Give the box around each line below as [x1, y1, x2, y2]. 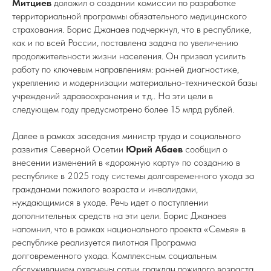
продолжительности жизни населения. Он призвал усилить [12, 50, 246, 62]
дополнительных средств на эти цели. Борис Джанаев [12, 210, 226, 221]
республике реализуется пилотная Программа [12, 237, 196, 248]
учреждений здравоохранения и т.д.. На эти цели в [12, 90, 213, 102]
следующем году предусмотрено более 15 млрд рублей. [12, 103, 234, 115]
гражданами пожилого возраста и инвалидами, [12, 183, 198, 195]
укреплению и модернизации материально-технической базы [12, 77, 257, 88]
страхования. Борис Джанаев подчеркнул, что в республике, [12, 24, 251, 35]
